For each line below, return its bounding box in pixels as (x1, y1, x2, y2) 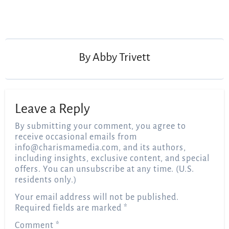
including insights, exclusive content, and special (15, 154, 210, 164)
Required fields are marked (15, 203, 124, 213)
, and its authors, (119, 143, 187, 153)
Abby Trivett (93, 51, 150, 63)
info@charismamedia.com (15, 143, 119, 153)
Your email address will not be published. (15, 193, 179, 202)
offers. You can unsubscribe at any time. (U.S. (15, 165, 195, 174)
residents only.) (15, 175, 78, 185)
